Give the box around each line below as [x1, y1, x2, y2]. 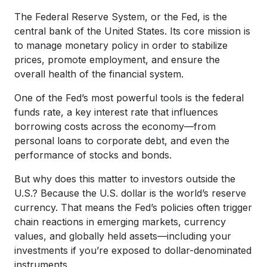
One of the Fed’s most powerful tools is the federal [14, 91, 244, 104]
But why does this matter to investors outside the [14, 172, 235, 185]
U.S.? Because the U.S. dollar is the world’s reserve [14, 187, 246, 199]
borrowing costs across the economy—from [14, 120, 216, 132]
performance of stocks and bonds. [14, 148, 172, 161]
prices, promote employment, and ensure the [14, 53, 220, 66]
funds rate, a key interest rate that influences [14, 105, 218, 118]
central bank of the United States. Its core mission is [14, 24, 250, 37]
